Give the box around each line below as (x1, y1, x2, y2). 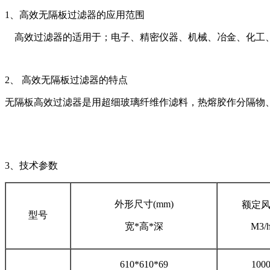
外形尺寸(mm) (114, 198, 174, 209)
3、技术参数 (5, 160, 58, 171)
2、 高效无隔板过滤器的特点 (5, 74, 128, 85)
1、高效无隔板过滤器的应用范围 (5, 9, 145, 20)
